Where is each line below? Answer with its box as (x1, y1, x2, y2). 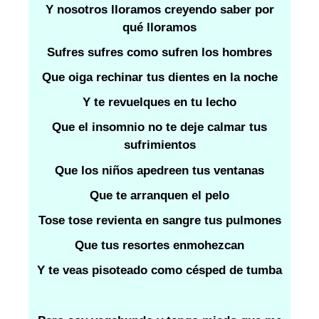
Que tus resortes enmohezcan (75, 239, 244, 253)
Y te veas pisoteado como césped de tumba (37, 263, 282, 278)
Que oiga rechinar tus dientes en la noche (41, 70, 278, 85)
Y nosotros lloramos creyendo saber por (45, 2, 274, 16)
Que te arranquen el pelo (90, 188, 229, 202)
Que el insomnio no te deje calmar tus (52, 120, 267, 135)
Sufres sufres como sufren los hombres (47, 45, 272, 59)
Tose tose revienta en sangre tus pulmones (38, 214, 281, 227)
